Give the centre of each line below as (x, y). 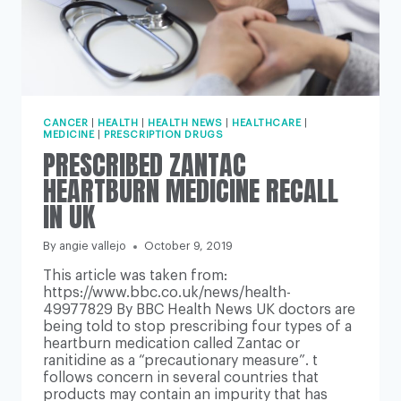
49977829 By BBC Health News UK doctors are (199, 310)
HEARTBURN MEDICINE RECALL (191, 191)
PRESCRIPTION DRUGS (164, 135)
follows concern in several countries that (181, 378)
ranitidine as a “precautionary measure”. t (180, 361)
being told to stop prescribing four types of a (197, 327)
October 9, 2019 (189, 247)
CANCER (66, 124)
